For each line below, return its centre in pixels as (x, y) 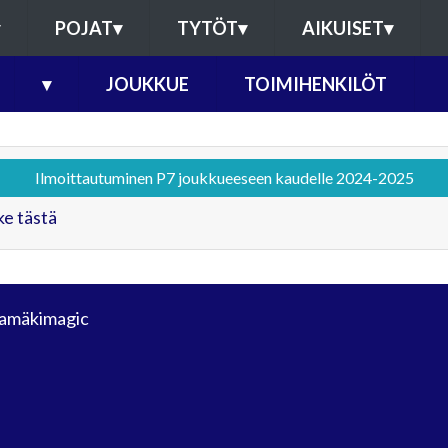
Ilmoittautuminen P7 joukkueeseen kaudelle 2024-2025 (224, 177)
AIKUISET (342, 28)
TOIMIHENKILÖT (315, 84)
